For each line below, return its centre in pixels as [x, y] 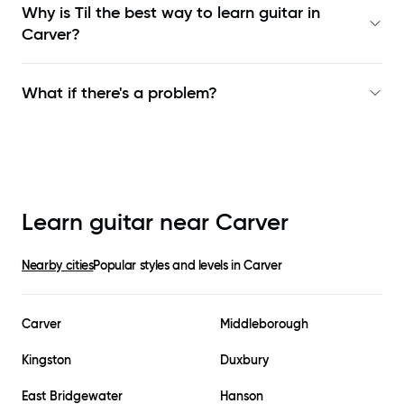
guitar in [289, 13]
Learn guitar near [119, 222]
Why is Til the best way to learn [140, 13]
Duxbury [244, 360]
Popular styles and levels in [169, 266]
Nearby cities [58, 266]
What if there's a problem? [119, 93]
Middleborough [264, 324]
